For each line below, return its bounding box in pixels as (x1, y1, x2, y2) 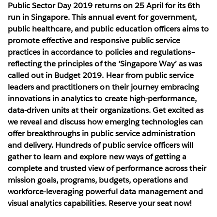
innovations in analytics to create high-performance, (8, 93, 197, 104)
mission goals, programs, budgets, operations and (8, 174, 188, 185)
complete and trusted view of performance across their (8, 163, 207, 173)
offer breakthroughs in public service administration (8, 128, 195, 139)
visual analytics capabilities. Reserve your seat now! (8, 198, 192, 208)
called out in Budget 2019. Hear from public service (8, 70, 194, 80)
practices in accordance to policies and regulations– (8, 46, 196, 57)
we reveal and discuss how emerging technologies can (8, 116, 203, 127)
